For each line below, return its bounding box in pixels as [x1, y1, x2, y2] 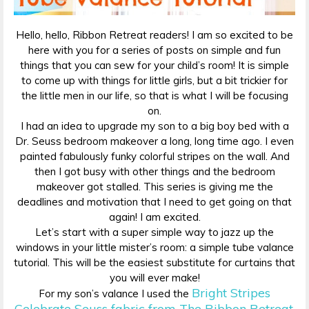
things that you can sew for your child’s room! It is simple [20, 59, 289, 72]
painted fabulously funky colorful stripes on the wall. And [19, 150, 290, 163]
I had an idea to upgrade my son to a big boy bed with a [20, 119, 289, 133]
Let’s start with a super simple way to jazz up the [35, 226, 274, 239]
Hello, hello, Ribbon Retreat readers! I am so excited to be [16, 28, 293, 42]
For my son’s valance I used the [39, 287, 192, 301]
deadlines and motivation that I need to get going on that [17, 195, 292, 209]
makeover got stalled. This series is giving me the [36, 180, 273, 194]
